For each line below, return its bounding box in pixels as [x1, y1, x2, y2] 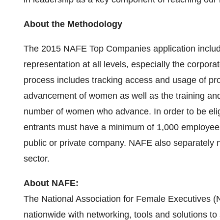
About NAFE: [24, 178, 79, 188]
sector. [24, 154, 50, 164]
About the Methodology [24, 19, 122, 29]
